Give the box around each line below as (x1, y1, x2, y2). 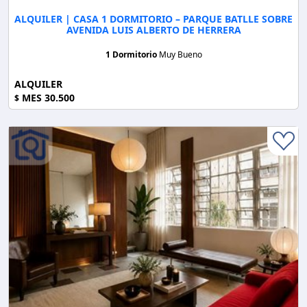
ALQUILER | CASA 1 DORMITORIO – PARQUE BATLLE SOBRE (14, 12, 293, 25)
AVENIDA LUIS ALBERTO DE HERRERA (66, 23, 241, 36)
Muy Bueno (158, 48, 202, 60)
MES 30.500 (19, 90, 75, 104)
